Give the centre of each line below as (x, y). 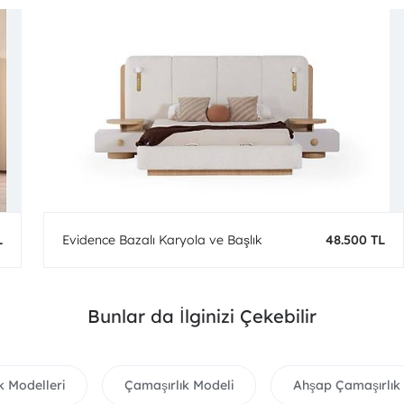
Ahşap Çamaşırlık (347, 385)
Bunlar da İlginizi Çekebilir (202, 316)
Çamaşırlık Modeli (179, 385)
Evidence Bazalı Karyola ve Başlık (162, 240)
